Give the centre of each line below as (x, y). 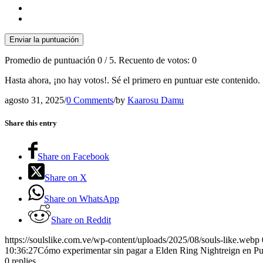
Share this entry (31, 123)
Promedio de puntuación (51, 60)
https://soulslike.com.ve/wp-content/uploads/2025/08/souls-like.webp (132, 240)
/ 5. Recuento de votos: (147, 60)
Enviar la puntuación (44, 39)
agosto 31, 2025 (34, 100)
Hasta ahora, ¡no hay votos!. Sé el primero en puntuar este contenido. (132, 80)
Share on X (66, 178)
